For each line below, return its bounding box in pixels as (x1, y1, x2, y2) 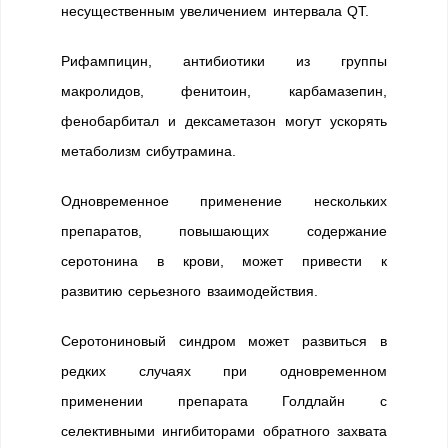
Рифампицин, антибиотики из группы (61, 53, 387, 69)
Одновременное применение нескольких (61, 193, 387, 209)
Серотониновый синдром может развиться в (61, 333, 387, 349)
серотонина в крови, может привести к (61, 253, 387, 269)
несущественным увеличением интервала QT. (61, 3, 370, 19)
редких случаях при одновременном (61, 363, 387, 379)
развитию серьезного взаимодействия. (61, 283, 318, 299)
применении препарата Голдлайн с (61, 393, 387, 409)
